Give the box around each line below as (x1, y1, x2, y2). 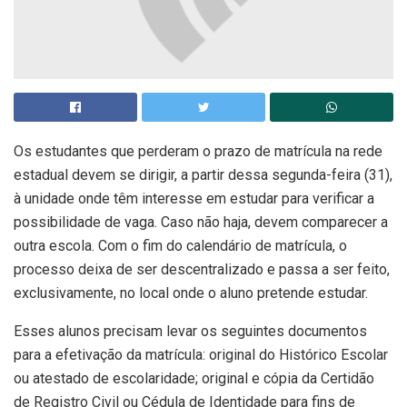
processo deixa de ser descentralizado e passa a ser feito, (14, 261, 390, 279)
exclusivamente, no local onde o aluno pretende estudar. (14, 284, 368, 303)
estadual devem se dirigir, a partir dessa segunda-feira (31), (14, 166, 392, 184)
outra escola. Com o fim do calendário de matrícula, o (14, 237, 347, 255)
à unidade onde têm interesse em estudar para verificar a (14, 190, 374, 208)
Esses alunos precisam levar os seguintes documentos (14, 323, 367, 341)
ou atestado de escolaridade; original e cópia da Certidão (14, 370, 374, 388)
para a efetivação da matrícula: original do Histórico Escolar (14, 346, 388, 364)
